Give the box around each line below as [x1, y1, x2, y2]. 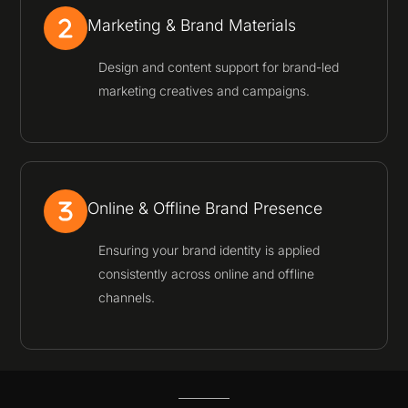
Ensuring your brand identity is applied [98, 242, 321, 259]
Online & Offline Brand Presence [87, 199, 323, 219]
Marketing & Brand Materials [87, 15, 297, 35]
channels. [98, 290, 156, 306]
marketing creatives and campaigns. [98, 82, 311, 98]
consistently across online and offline [98, 266, 315, 282]
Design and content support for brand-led [98, 58, 340, 75]
